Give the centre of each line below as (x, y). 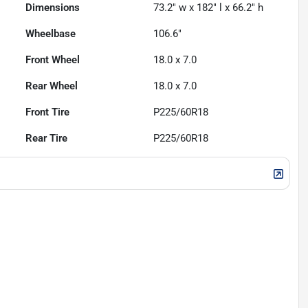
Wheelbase (51, 34)
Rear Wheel (52, 86)
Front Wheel (53, 60)
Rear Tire (47, 139)
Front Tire (48, 112)
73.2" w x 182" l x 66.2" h (209, 8)
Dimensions (53, 8)
